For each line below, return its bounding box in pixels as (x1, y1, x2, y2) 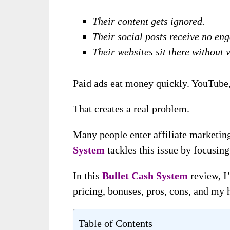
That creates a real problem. (73, 103, 190, 115)
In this (73, 170, 103, 182)
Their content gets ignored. (92, 15, 205, 27)
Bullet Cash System (102, 170, 188, 182)
